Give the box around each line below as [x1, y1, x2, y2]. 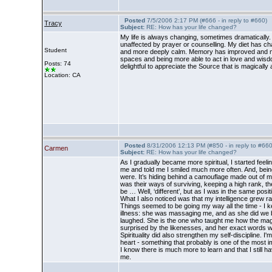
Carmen [44, 144, 68, 152]
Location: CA [44, 72, 81, 78]
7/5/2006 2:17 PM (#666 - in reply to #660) [145, 17, 267, 24]
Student [44, 47, 67, 53]
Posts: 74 [44, 60, 71, 67]
